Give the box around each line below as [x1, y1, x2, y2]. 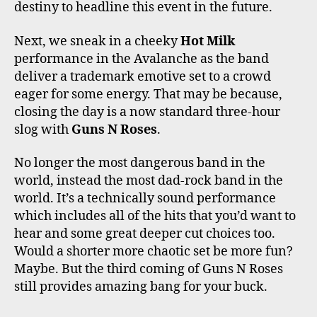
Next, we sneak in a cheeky [14, 33, 180, 50]
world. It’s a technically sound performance [14, 190, 276, 207]
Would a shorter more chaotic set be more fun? [14, 243, 293, 260]
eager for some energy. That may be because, [14, 86, 282, 103]
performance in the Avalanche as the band [14, 50, 269, 67]
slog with [14, 121, 71, 138]
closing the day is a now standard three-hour [14, 103, 280, 120]
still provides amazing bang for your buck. [14, 279, 267, 296]
